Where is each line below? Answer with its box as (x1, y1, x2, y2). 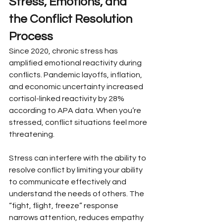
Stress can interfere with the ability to (9, 154, 148, 162)
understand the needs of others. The (9, 189, 146, 198)
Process (9, 30, 53, 43)
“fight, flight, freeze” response (9, 201, 120, 210)
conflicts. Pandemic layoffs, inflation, (9, 70, 144, 79)
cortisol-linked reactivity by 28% (9, 94, 126, 103)
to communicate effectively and (9, 177, 128, 186)
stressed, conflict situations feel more (9, 118, 149, 126)
